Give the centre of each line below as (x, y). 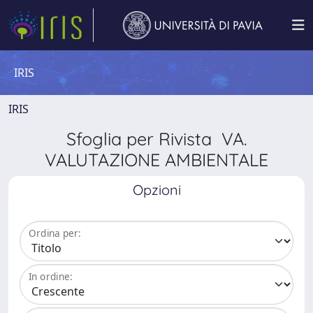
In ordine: (51, 277)
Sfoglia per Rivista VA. (156, 139)
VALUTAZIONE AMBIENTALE (156, 160)
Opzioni (156, 190)
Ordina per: (55, 233)
